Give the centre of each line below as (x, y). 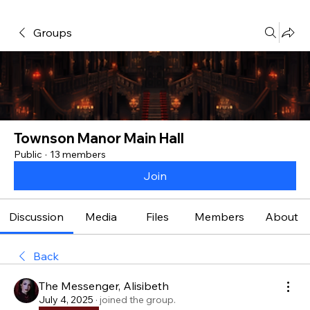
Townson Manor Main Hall (99, 138)
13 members (78, 154)
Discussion (37, 217)
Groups (53, 33)
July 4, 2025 (66, 300)
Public (28, 154)
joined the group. (138, 300)
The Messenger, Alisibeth (104, 286)
